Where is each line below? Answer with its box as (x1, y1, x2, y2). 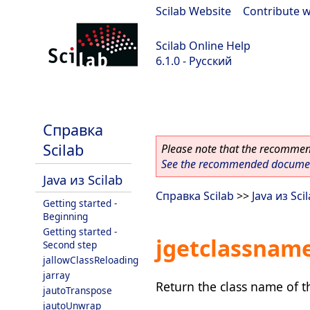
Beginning (43, 210, 88, 223)
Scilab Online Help (156, 38, 250, 53)
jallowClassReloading (43, 253, 138, 266)
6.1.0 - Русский (156, 53, 232, 69)
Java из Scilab (43, 171, 122, 188)
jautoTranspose (43, 284, 112, 297)
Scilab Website (156, 3, 231, 19)
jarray (43, 268, 70, 282)
